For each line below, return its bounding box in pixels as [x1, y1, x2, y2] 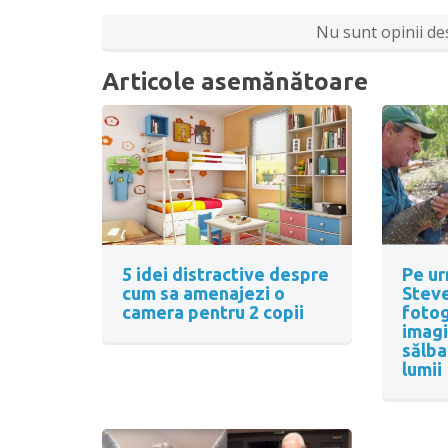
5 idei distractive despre [122, 264, 329, 285]
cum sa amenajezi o [122, 283, 285, 304]
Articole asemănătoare [102, 67, 368, 95]
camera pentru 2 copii [122, 302, 304, 323]
